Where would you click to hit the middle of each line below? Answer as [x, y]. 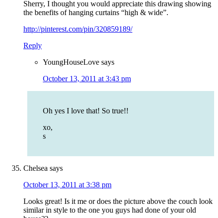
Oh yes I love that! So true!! [86, 111]
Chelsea [36, 168]
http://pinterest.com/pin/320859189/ [78, 29]
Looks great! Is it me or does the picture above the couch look [118, 201]
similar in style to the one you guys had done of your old [110, 210]
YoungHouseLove [71, 62]
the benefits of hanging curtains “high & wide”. [96, 13]
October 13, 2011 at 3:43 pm [87, 79]
